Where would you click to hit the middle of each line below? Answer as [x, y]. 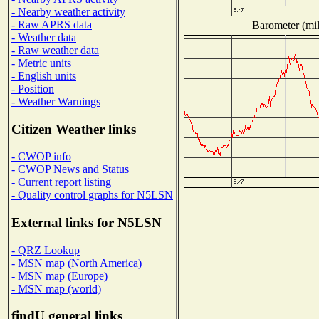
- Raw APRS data [52, 24]
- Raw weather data [55, 50]
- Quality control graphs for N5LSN [92, 195]
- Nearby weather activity [68, 11]
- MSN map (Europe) [59, 276]
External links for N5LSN [87, 223]
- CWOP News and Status [70, 169]
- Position [33, 88]
